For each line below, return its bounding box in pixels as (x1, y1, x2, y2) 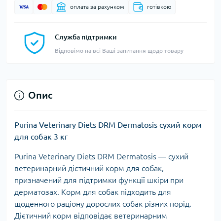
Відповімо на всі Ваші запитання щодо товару (55, 47, 184, 54)
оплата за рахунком (70, 3, 124, 10)
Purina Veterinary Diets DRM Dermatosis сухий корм (14, 120, 202, 130)
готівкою (147, 3, 171, 10)
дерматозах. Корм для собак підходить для (14, 187, 171, 197)
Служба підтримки (55, 33, 117, 41)
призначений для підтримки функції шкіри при (14, 176, 184, 185)
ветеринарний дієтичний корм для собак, (14, 164, 164, 173)
